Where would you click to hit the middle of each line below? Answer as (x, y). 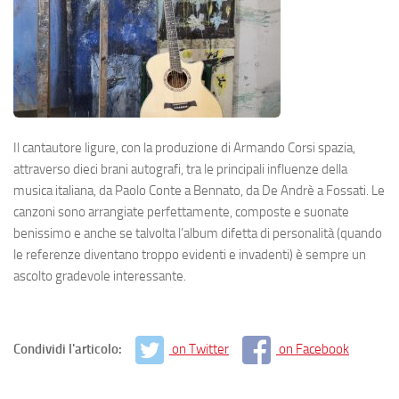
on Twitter (200, 349)
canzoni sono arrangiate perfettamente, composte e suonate (181, 212)
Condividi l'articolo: (69, 349)
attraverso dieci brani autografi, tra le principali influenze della (180, 169)
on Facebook (314, 349)
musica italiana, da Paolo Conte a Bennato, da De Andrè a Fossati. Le (199, 190)
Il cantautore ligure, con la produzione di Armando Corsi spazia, (184, 147)
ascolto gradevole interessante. (100, 276)
